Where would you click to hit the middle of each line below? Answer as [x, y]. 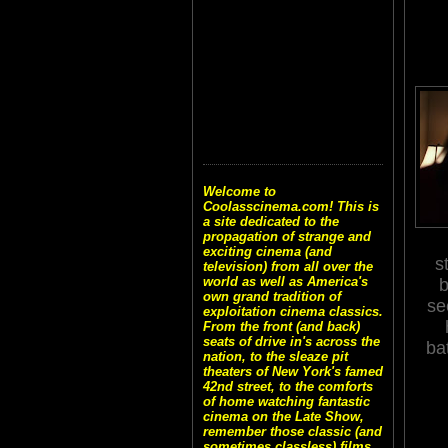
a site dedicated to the [271, 222]
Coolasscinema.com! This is [291, 207]
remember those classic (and [292, 432]
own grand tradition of [272, 297]
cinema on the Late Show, [283, 417]
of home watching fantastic [286, 402]
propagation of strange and [287, 237]
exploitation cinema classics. [293, 312]
